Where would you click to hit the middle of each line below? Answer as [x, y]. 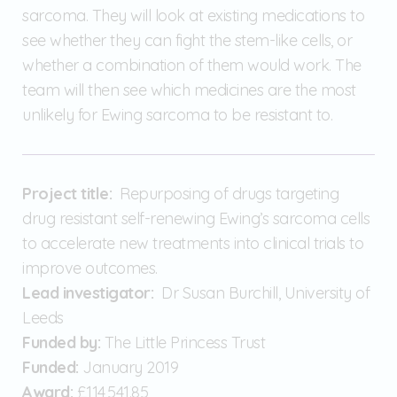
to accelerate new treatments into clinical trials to [193, 243]
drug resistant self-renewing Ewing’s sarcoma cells [196, 218]
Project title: [67, 193]
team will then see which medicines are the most [189, 90]
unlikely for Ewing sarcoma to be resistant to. [177, 114]
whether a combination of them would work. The [192, 65]
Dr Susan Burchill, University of [261, 292]
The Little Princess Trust [184, 342]
